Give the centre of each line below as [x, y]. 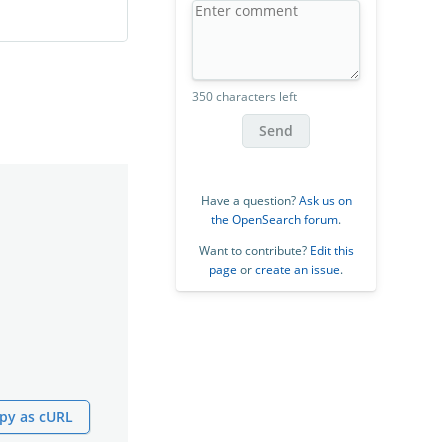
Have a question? [249, 200]
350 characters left [244, 96]
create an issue [297, 269]
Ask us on [325, 200]
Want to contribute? [254, 250]
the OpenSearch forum [274, 219]
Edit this [331, 250]
